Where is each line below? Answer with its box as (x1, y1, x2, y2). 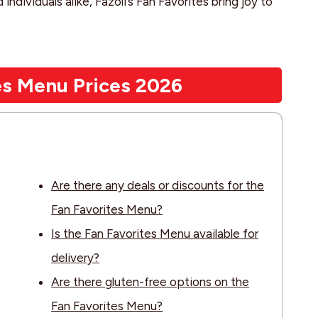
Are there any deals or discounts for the (51, 178, 265, 193)
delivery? (51, 251, 100, 265)
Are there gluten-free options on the (51, 275, 250, 290)
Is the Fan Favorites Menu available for (51, 226, 259, 241)
